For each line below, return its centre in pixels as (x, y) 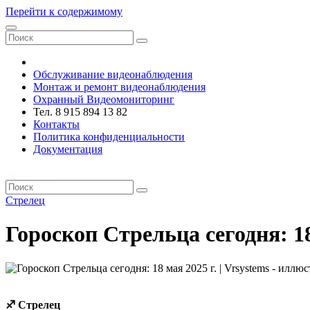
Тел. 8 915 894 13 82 (80, 112)
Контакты (56, 124)
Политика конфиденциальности (109, 137)
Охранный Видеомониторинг (104, 99)
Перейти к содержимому (64, 11)
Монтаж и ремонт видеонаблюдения (119, 87)
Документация (68, 149)
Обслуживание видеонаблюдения (113, 74)
